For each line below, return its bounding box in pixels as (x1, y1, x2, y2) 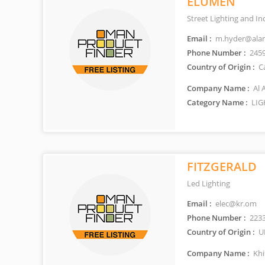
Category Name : (187, 97, 248, 108)
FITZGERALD (187, 159, 257, 174)
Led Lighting (187, 178, 230, 189)
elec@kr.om (214, 198, 257, 209)
